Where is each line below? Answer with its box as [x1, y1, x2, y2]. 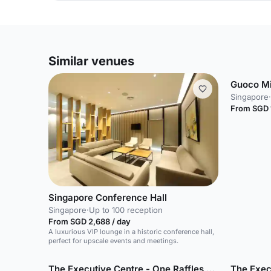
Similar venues [48, 53, 134, 68]
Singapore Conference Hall [48, 192, 167, 204]
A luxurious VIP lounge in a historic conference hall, [48, 227, 214, 237]
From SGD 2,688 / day [48, 217, 131, 227]
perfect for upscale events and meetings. [48, 237, 178, 246]
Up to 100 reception [89, 205, 163, 215]
